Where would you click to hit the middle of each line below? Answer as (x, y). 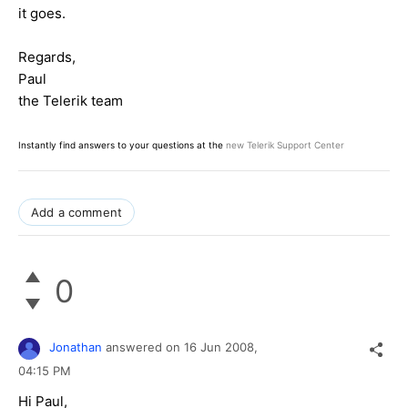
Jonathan (76, 347)
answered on (145, 347)
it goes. (42, 14)
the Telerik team (71, 101)
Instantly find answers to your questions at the (122, 145)
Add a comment (77, 213)
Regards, (47, 57)
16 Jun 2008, (223, 347)
